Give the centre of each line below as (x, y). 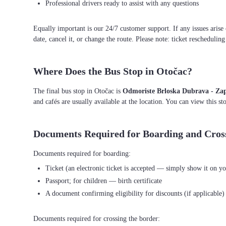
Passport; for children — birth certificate (104, 181)
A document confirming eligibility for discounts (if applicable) (135, 193)
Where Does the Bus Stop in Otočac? (113, 71)
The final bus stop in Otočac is (78, 91)
